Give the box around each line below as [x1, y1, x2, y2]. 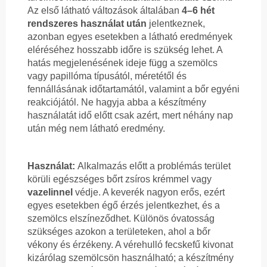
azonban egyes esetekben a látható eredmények [27, 32, 232, 42]
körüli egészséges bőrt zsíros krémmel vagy [27, 174, 212, 185]
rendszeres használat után [27, 18, 147, 29]
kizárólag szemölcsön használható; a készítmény [27, 253, 234, 263]
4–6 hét [182, 5, 215, 16]
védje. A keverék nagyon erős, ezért [73, 187, 225, 198]
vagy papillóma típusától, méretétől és [27, 71, 187, 82]
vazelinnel [27, 187, 73, 198]
